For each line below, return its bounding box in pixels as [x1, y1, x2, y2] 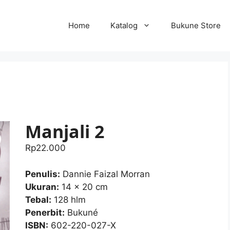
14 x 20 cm [59, 181, 108, 192]
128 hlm [51, 194, 86, 205]
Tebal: [25, 194, 51, 205]
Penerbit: [25, 207, 65, 218]
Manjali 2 [25, 120, 104, 143]
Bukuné [64, 207, 98, 218]
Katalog [110, 21, 138, 30]
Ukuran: [25, 181, 59, 192]
